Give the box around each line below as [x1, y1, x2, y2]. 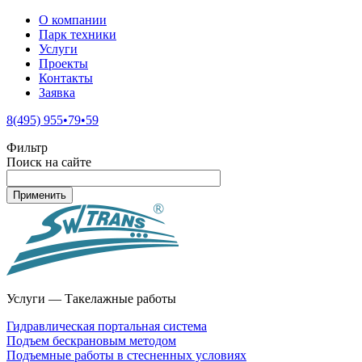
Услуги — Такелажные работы [6, 292, 176, 305]
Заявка [39, 86, 75, 99]
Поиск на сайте [6, 155, 91, 169]
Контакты [39, 71, 93, 85]
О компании [39, 13, 107, 27]
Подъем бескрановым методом [6, 334, 176, 347]
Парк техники [39, 27, 116, 41]
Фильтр [6, 141, 48, 154]
